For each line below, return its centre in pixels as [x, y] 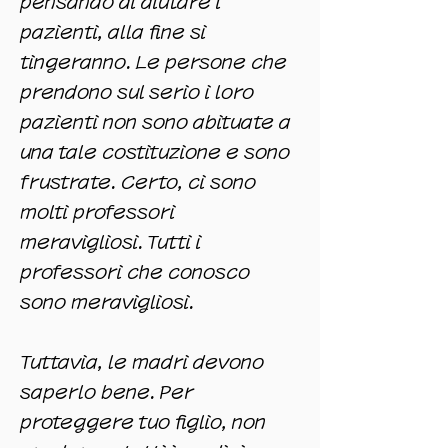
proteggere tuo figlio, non [143, 422]
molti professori [97, 212]
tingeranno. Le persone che [153, 62]
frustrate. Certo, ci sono [138, 182]
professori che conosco [135, 272]
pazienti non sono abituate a [155, 122]
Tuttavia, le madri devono [142, 362]
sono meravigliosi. [107, 302]
